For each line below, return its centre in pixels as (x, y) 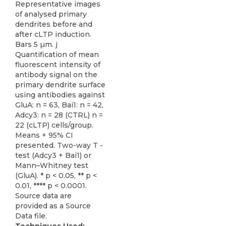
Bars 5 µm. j (36, 44)
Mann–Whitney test (52, 165)
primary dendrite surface (60, 84)
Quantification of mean (57, 54)
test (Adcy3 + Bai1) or (53, 155)
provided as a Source (53, 206)
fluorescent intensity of (58, 64)
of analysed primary (51, 14)
